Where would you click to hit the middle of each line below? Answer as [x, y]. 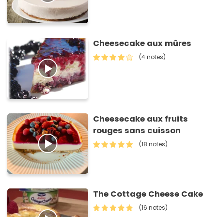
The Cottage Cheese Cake [148, 194]
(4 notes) [153, 57]
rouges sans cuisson [137, 130]
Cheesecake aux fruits [141, 119]
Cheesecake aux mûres [142, 44]
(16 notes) [154, 208]
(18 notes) [154, 144]
